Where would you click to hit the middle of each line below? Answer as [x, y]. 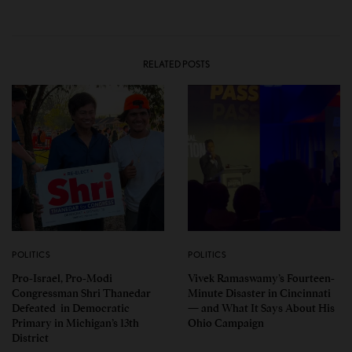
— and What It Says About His [261, 308]
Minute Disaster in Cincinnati [259, 293]
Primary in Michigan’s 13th [75, 323]
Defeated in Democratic [71, 308]
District [30, 338]
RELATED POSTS [176, 64]
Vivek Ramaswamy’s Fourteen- [261, 278]
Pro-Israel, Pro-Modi [62, 278]
